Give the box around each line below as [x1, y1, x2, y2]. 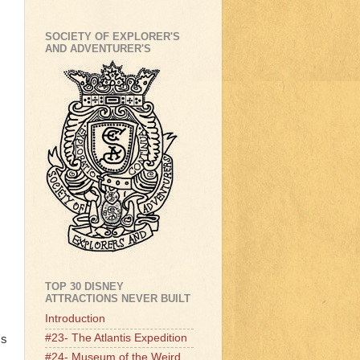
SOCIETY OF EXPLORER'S [45, 30, 180, 43]
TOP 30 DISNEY [45, 280, 124, 293]
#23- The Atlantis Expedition [45, 331, 187, 344]
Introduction [45, 313, 105, 325]
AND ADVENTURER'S [45, 42, 151, 55]
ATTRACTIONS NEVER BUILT [45, 292, 190, 305]
